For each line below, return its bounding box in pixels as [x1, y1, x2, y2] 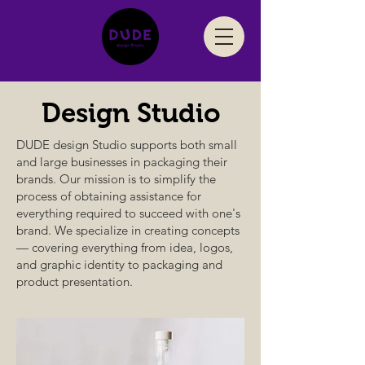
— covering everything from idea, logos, [16, 240, 233, 255]
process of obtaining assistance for [16, 188, 201, 204]
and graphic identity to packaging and [16, 257, 222, 272]
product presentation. [16, 274, 133, 289]
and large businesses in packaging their [16, 154, 227, 169]
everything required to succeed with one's [16, 205, 240, 221]
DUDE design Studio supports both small [16, 137, 237, 152]
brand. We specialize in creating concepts [16, 222, 240, 238]
